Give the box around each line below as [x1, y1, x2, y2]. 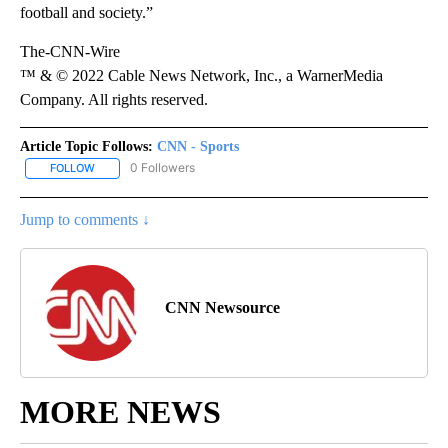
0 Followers [130, 160, 195, 176]
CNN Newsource [165, 298, 280, 316]
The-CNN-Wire [20, 43, 120, 61]
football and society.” [20, 4, 153, 22]
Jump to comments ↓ [20, 210, 150, 228]
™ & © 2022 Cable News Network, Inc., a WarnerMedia [20, 67, 383, 85]
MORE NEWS [20, 393, 221, 430]
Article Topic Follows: [20, 139, 153, 155]
